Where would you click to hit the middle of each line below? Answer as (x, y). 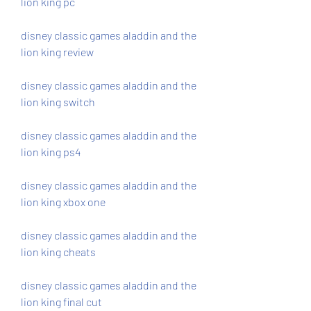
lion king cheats (58, 252)
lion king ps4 (51, 152)
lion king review (57, 52)
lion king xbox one (63, 202)
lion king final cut (61, 302)
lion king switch (58, 102)
